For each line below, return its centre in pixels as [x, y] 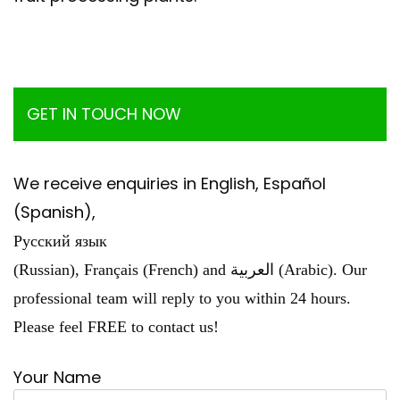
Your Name [57, 378]
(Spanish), [54, 212]
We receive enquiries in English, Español [170, 184]
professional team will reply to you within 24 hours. [182, 299]
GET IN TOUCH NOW [104, 114]
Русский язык [60, 242]
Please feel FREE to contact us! [116, 327]
